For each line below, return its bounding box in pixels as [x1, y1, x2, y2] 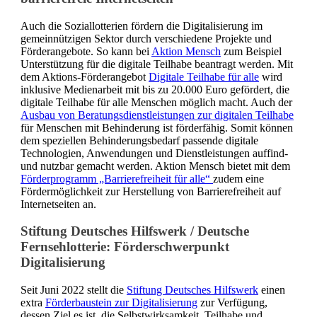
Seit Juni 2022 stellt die [21, 284, 127, 296]
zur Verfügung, [197, 296, 267, 309]
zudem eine [213, 172, 264, 185]
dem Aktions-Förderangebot [21, 70, 149, 83]
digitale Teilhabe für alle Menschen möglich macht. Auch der [21, 96, 292, 108]
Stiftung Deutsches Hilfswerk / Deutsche [21, 224, 249, 239]
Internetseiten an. [21, 197, 96, 210]
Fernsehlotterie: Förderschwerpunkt [21, 239, 229, 255]
